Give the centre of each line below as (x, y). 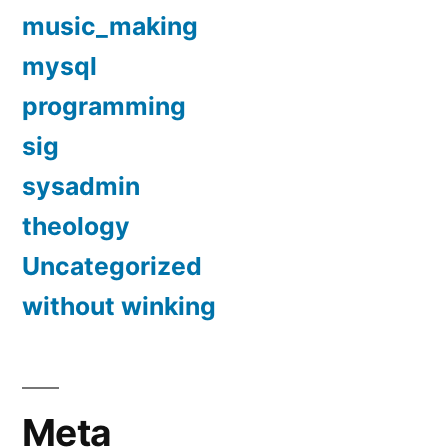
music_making (110, 25)
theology (76, 225)
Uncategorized (112, 265)
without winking (119, 305)
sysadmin (81, 185)
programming (104, 105)
